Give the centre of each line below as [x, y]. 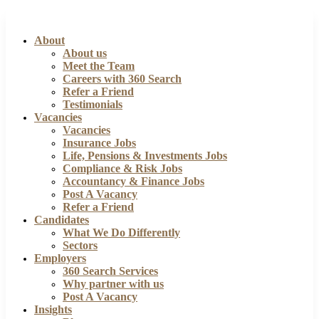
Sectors [80, 245]
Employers [60, 258]
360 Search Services [110, 271]
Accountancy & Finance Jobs [134, 181]
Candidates [62, 220]
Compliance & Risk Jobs [122, 168]
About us [85, 53]
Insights [53, 309]
